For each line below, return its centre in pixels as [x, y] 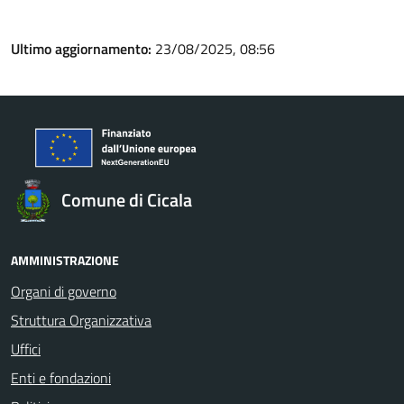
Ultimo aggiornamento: [83, 49]
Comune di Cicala [127, 200]
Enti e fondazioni [61, 378]
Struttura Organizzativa [81, 320]
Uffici [26, 349]
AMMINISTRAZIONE [65, 260]
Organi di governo [64, 291]
